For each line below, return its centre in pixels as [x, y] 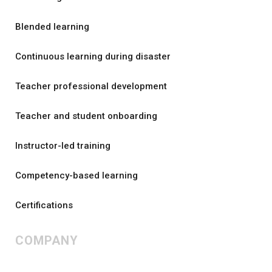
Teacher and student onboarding [86, 116]
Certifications [44, 206]
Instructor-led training [63, 146]
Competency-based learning [76, 176]
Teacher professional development [91, 87]
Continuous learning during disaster [93, 57]
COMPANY [47, 241]
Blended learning [52, 27]
